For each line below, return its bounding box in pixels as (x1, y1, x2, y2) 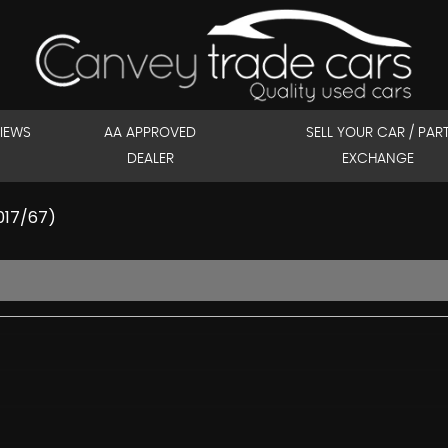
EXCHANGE (341, 152, 414, 166)
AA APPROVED (104, 126, 197, 140)
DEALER (126, 152, 174, 166)
